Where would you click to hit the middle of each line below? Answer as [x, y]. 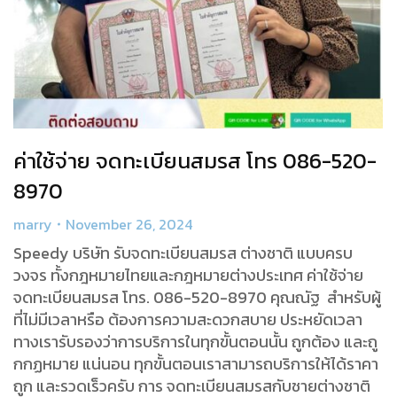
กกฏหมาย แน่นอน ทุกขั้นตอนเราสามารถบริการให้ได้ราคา [196, 363]
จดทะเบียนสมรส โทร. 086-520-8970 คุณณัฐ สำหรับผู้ [197, 297]
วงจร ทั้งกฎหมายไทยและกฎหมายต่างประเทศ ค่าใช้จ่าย [188, 275]
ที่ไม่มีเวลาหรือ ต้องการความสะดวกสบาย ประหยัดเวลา [188, 319]
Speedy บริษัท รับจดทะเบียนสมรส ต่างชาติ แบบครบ [183, 253]
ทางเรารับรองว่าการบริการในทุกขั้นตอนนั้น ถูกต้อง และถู [195, 341]
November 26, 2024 [129, 224]
